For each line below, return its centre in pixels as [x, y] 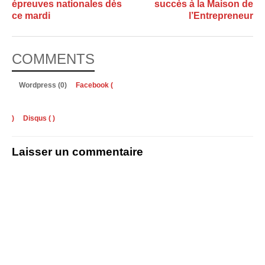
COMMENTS [53, 59]
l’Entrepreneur [221, 16]
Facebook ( [94, 85]
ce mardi [31, 16]
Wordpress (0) [44, 85]
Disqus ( [37, 119]
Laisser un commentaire [77, 152]
